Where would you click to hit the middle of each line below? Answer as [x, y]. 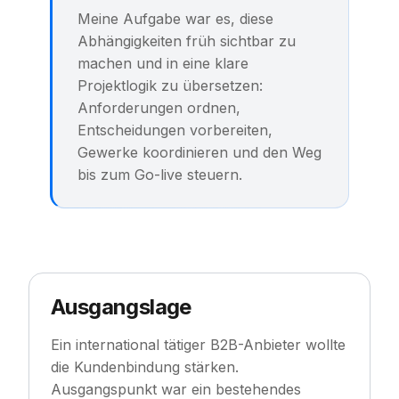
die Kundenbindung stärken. [145, 367]
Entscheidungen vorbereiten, [175, 130]
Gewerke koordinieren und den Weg [199, 153]
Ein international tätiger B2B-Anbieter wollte [198, 345]
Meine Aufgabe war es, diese [175, 19]
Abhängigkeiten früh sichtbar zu [187, 41]
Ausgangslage [121, 307]
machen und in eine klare [163, 64]
